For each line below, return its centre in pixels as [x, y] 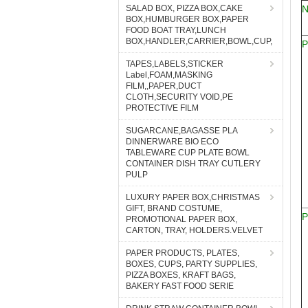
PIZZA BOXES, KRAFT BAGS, [181, 275]
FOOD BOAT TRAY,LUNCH [176, 30]
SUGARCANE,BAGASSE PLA [182, 131]
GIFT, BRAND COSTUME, [174, 208]
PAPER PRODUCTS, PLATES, [183, 253]
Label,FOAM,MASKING [169, 75]
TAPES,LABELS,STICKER [175, 64]
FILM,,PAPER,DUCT [164, 86]
